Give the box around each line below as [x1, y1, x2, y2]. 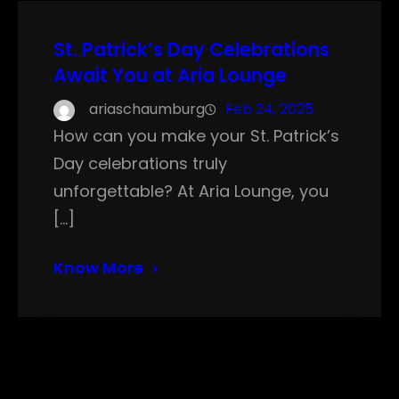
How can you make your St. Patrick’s [53, 125, 339, 148]
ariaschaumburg [89, 99, 205, 120]
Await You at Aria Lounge [53, 62, 287, 89]
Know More [53, 256, 143, 280]
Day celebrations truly [53, 152, 227, 175]
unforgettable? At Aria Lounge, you [53, 180, 329, 203]
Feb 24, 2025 [225, 99, 313, 120]
